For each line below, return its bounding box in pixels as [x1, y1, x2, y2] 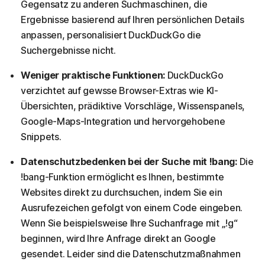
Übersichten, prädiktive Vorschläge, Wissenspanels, [21, 99, 245, 112]
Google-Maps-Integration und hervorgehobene [21, 115, 225, 127]
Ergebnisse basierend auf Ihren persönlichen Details [21, 13, 244, 25]
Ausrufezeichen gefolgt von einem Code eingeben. [21, 201, 243, 214]
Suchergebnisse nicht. [21, 44, 116, 56]
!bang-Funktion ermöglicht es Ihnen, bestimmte [21, 170, 224, 183]
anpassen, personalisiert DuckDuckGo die [21, 28, 201, 41]
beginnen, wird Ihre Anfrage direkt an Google [21, 232, 216, 244]
